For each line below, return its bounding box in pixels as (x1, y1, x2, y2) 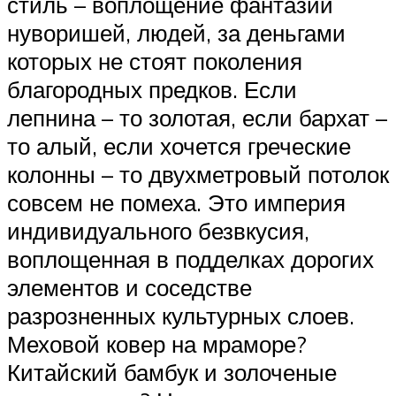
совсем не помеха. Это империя (7, 187, 346, 217)
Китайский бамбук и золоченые (7, 357, 337, 386)
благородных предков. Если (7, 74, 297, 103)
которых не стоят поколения (7, 46, 302, 75)
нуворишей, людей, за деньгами (7, 18, 346, 47)
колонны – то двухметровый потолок (7, 159, 389, 188)
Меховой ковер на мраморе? (7, 329, 307, 358)
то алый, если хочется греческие (7, 131, 351, 160)
